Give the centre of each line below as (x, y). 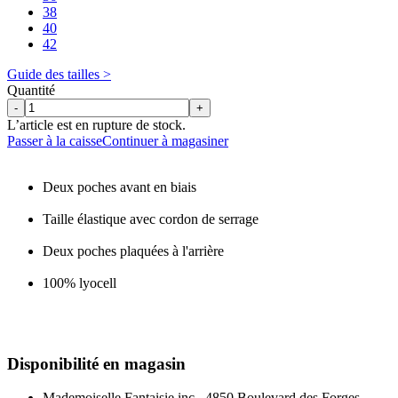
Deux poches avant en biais (119, 187)
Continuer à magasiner (165, 140)
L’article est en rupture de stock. (96, 124)
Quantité (31, 90)
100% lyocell (80, 283)
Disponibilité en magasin (96, 363)
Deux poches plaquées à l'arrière (133, 251)
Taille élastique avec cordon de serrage (151, 219)
